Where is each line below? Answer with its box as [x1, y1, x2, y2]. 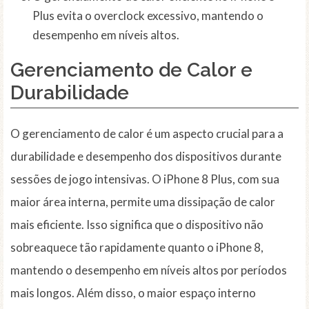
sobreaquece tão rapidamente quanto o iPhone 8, [10, 240, 263, 255]
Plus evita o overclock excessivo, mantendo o [32, 8, 263, 23]
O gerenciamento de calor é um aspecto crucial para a [10, 126, 283, 141]
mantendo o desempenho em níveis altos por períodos [10, 263, 287, 278]
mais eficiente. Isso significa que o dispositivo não [10, 217, 263, 232]
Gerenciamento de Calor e [10, 59, 252, 82]
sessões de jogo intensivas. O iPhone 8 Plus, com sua [10, 172, 279, 187]
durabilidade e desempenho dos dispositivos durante [10, 149, 281, 164]
